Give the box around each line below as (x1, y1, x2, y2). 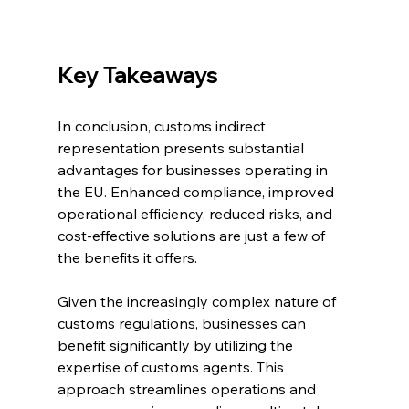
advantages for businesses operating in (57, 161, 331, 180)
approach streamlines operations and (57, 380, 320, 399)
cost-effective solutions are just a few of (57, 226, 329, 246)
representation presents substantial (57, 139, 308, 158)
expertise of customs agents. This (57, 358, 288, 377)
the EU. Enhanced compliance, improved (57, 183, 338, 202)
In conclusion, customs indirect (57, 117, 269, 136)
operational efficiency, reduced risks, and (57, 204, 336, 224)
